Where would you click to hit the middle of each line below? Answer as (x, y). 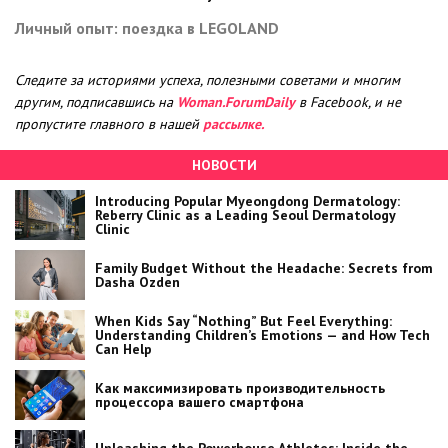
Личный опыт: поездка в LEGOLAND (147, 27)
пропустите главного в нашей (109, 123)
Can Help (123, 348)
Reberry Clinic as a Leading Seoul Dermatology (245, 214)
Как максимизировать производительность (240, 387)
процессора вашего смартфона (199, 401)
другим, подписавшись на (96, 101)
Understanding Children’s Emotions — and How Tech (262, 334)
